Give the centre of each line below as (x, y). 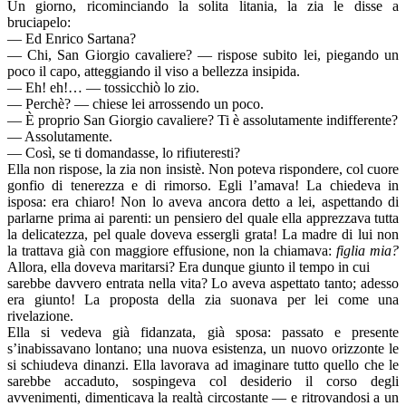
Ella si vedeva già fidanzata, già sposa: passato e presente (203, 333)
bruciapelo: (39, 23)
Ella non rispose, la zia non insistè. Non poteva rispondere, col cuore (203, 169)
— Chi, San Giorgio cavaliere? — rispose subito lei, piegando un (203, 55)
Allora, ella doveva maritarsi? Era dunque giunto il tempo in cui (188, 267)
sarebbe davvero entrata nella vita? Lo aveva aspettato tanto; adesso (203, 284)
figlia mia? (368, 251)
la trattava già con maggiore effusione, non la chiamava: (172, 251)
